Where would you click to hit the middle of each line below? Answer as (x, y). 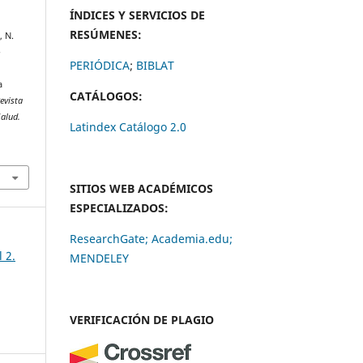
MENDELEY (99, 258)
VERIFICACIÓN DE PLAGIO (142, 319)
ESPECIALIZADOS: (119, 207)
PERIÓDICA (100, 65)
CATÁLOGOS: (106, 96)
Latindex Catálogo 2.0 (128, 126)
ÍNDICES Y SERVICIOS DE (137, 15)
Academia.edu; (192, 238)
